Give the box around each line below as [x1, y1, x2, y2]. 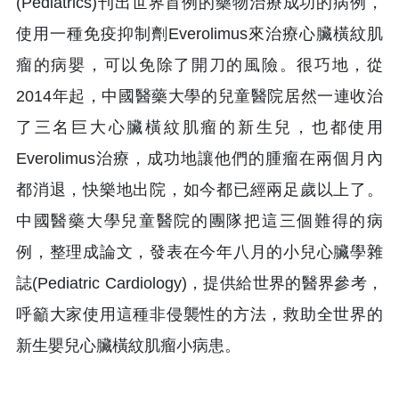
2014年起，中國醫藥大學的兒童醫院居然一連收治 [16, 86, 383, 105]
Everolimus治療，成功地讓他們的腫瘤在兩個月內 [16, 149, 383, 167]
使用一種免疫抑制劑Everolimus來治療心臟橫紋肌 [16, 24, 383, 43]
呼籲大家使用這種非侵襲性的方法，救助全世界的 [16, 305, 383, 323]
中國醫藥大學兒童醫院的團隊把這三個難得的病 [16, 211, 383, 230]
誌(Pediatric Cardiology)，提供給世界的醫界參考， [16, 273, 383, 292]
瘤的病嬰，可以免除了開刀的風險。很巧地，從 [16, 55, 383, 74]
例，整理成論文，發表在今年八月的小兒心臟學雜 [16, 242, 383, 261]
